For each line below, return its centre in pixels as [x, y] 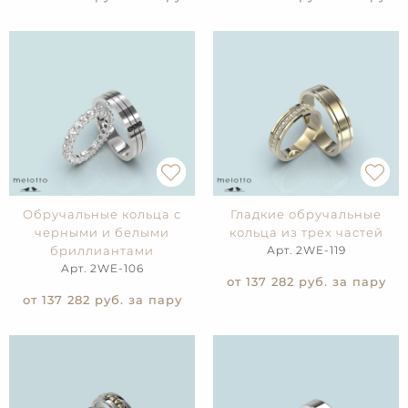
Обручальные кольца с [102, 214]
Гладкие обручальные [306, 214]
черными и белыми [102, 233]
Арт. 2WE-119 [306, 250]
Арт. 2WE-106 [102, 269]
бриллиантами [102, 251]
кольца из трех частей [306, 233]
